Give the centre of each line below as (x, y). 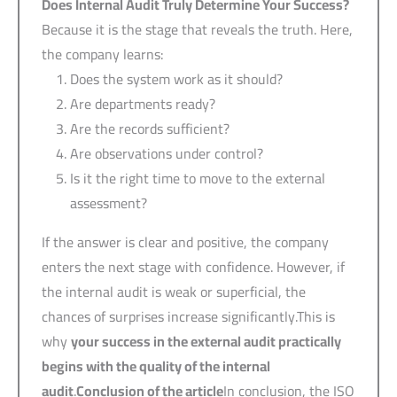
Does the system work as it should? (176, 78)
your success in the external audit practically (206, 341)
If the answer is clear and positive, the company (185, 241)
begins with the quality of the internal (156, 366)
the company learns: (103, 54)
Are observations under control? (167, 153)
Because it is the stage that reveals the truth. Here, (197, 29)
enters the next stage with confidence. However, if (193, 266)
